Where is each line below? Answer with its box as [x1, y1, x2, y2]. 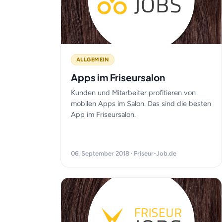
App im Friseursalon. [71, 110, 136, 119]
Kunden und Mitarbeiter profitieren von [71, 88, 196, 97]
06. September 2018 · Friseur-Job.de [71, 150, 176, 157]
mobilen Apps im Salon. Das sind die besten [71, 99, 211, 108]
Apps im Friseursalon [71, 71, 165, 83]
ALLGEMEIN [76, 56, 109, 63]
